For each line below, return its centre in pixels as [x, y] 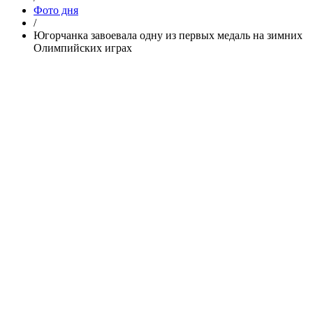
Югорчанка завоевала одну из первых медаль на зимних [168, 35]
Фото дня [56, 10]
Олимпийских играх [83, 48]
